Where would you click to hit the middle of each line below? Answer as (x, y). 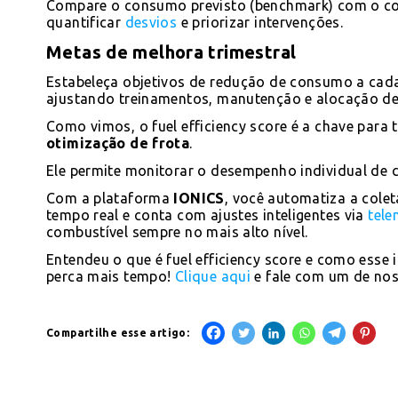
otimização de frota (118, 143)
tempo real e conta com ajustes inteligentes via (207, 215)
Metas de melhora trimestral (171, 52)
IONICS (197, 198)
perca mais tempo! (111, 276)
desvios (151, 22)
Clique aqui (213, 276)
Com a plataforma (108, 198)
